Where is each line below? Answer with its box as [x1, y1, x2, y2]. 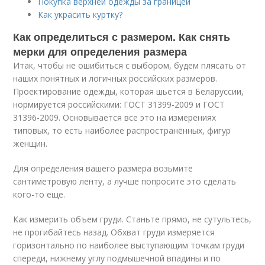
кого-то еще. [13, 189, 66, 200]
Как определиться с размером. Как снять [13, 29, 231, 44]
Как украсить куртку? [38, 9, 123, 20]
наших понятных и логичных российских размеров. [13, 73, 218, 84]
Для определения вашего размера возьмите [13, 163, 193, 174]
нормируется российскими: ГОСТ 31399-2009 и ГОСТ [13, 99, 225, 110]
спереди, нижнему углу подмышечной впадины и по [13, 253, 221, 264]
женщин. [13, 138, 48, 149]
